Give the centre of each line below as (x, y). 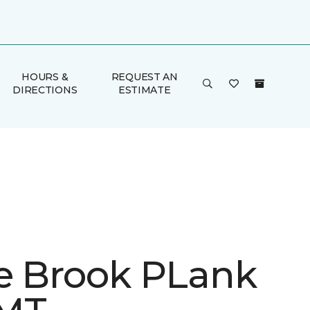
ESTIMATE (144, 90)
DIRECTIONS (45, 90)
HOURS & (45, 77)
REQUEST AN (144, 77)
